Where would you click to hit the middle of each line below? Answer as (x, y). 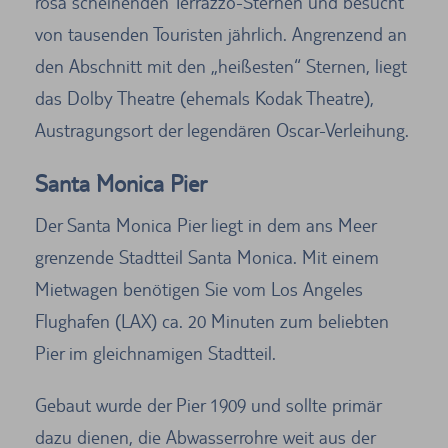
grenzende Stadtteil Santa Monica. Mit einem (207, 256)
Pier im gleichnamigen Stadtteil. (155, 352)
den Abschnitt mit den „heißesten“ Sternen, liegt (221, 65)
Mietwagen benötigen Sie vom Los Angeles (199, 288)
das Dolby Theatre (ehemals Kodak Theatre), (204, 97)
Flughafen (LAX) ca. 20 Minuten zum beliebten (212, 320)
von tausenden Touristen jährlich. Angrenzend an (221, 33)
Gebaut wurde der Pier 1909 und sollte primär (208, 404)
